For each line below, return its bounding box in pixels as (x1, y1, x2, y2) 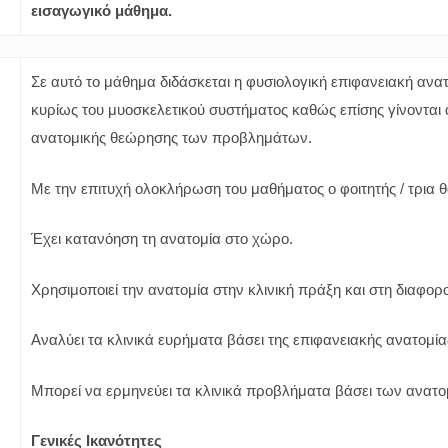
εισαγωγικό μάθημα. (31, 2, 172, 19)
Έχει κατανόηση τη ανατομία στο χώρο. (31, 230, 293, 247)
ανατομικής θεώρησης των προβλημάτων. (31, 129, 312, 146)
